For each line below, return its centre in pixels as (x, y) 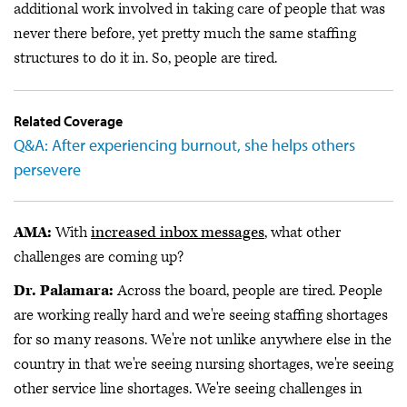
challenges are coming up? (99, 257)
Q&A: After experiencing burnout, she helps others (184, 144)
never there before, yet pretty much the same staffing (185, 33)
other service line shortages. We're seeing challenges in (188, 389)
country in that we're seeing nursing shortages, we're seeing (203, 365)
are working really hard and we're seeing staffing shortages (201, 316)
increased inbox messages (178, 232)
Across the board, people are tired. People (248, 291)
